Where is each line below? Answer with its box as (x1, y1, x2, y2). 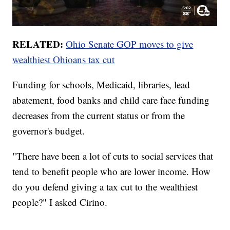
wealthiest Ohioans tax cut (12, 52, 115, 66)
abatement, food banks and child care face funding (12, 93, 210, 106)
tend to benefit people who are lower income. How (12, 164, 211, 178)
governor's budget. (12, 124, 85, 137)
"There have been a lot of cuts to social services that (12, 149, 214, 162)
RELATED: (12, 36, 64, 51)
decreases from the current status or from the (12, 108, 185, 122)
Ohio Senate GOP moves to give (66, 37, 194, 50)
